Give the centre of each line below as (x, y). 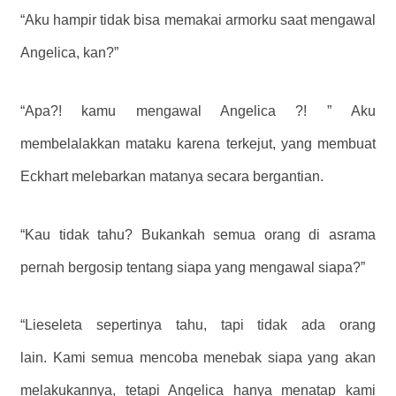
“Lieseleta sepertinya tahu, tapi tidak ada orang (198, 325)
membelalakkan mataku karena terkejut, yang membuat (198, 143)
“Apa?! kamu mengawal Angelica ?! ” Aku (198, 110)
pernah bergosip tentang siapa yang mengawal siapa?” (193, 267)
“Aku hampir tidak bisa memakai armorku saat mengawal (198, 19)
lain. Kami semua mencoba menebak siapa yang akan (198, 358)
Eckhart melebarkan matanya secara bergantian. (172, 176)
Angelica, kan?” (69, 52)
